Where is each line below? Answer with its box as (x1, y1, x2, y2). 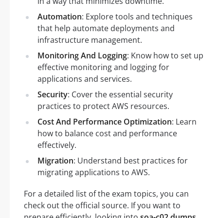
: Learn (172, 116, 197, 127)
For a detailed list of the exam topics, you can (24, 188, 189, 199)
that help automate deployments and (37, 22, 175, 34)
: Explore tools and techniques (82, 11, 193, 22)
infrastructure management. (37, 34, 142, 45)
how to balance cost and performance (37, 127, 177, 139)
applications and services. (37, 73, 132, 84)
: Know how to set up (127, 50, 203, 61)
